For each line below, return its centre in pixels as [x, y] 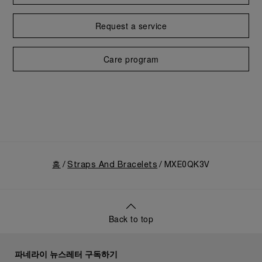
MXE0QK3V [187, 165]
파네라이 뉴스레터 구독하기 [66, 254]
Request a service [131, 26]
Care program [131, 59]
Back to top [131, 219]
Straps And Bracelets [113, 165]
